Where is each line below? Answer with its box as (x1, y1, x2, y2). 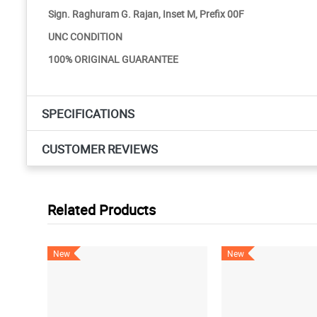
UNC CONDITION (48, 29, 122, 43)
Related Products (47, 200, 156, 219)
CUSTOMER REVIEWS (42, 140, 158, 157)
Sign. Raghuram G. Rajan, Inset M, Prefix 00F (48, 6, 244, 21)
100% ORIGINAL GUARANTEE (48, 52, 178, 66)
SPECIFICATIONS (42, 105, 134, 122)
